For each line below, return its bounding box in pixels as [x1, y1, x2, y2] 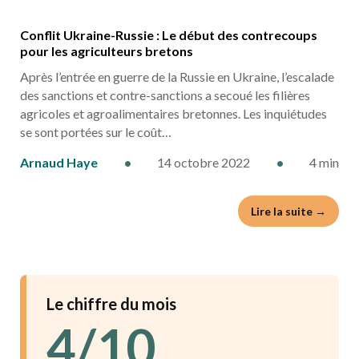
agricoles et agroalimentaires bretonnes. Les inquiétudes [20, 106, 327, 121]
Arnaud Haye [20, 155, 98, 170]
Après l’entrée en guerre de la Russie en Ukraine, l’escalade [20, 69, 334, 84]
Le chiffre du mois [46, 294, 176, 313]
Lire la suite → [251, 204, 326, 218]
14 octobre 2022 [157, 155, 250, 170]
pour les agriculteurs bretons [20, 43, 193, 58]
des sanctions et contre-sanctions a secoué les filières [20, 87, 310, 103]
